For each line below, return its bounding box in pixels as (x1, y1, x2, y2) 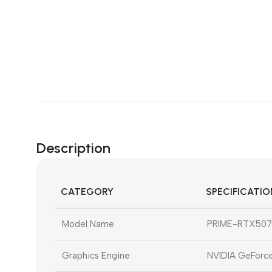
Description (36, 139, 110, 157)
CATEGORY (61, 186, 114, 198)
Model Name (62, 219, 114, 230)
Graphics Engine (62, 250, 130, 262)
